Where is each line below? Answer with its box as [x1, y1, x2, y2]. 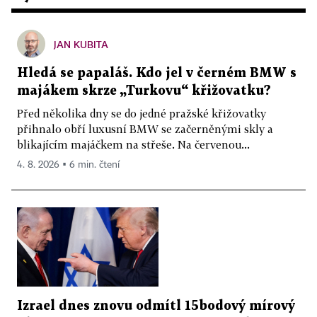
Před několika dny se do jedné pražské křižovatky [17, 106, 266, 120]
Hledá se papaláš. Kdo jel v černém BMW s [17, 67, 296, 79]
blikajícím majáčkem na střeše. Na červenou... [17, 137, 250, 151]
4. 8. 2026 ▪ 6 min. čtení [17, 159, 120, 170]
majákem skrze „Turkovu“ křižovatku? [17, 84, 271, 97]
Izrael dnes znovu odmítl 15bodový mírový [17, 300, 295, 313]
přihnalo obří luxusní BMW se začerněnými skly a [17, 122, 273, 135]
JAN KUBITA [54, 38, 108, 50]
